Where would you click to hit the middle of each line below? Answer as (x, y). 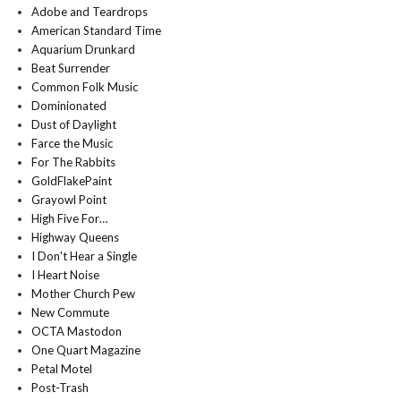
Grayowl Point (69, 200)
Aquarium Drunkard (83, 49)
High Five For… (69, 218)
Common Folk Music (85, 87)
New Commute (70, 312)
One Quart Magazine (86, 350)
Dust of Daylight (74, 124)
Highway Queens (75, 237)
